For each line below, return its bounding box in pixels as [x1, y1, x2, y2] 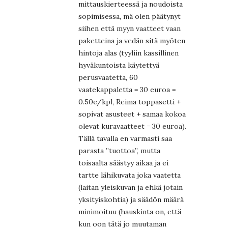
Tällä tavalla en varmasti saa [78, 134, 172, 144]
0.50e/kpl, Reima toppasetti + [78, 97, 181, 107]
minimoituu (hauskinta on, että [78, 207, 181, 217]
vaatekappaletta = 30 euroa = [78, 85, 176, 95]
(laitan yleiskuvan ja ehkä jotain [78, 183, 183, 192]
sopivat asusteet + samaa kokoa [78, 109, 186, 119]
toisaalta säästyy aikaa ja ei [78, 158, 168, 168]
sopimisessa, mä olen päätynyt [78, 12, 181, 21]
